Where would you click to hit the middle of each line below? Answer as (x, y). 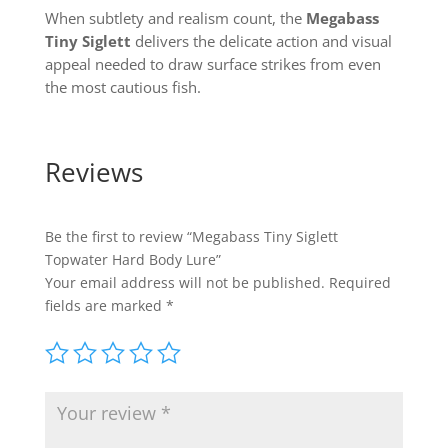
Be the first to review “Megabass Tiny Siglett (191, 237)
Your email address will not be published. (184, 283)
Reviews (93, 172)
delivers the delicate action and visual (261, 41)
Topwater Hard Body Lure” (132, 260)
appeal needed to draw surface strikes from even (212, 64)
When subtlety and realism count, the (175, 18)
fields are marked (105, 306)
